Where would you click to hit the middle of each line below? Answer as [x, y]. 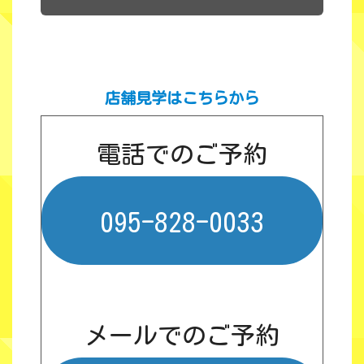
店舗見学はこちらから [182, 98]
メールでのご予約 [182, 335]
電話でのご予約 [182, 155]
